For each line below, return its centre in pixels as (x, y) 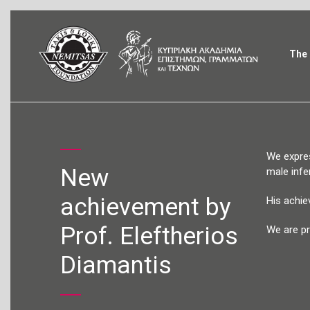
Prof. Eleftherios (149, 236)
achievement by (146, 207)
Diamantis (116, 265)
